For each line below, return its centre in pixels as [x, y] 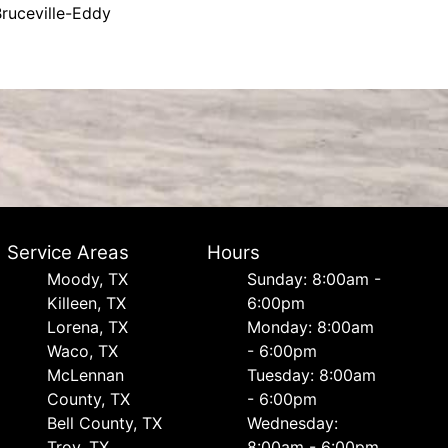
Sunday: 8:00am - [314, 279]
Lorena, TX [87, 327]
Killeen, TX [86, 303]
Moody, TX [87, 279]
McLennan [85, 375]
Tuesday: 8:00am [312, 375]
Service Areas [67, 252]
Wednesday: [293, 423]
